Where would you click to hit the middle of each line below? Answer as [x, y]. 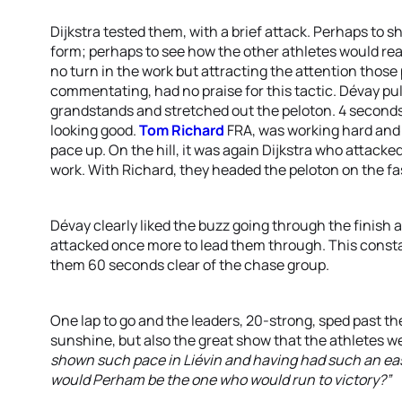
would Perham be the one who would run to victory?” [221, 380]
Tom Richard [182, 130]
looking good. [95, 130]
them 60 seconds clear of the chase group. [190, 265]
